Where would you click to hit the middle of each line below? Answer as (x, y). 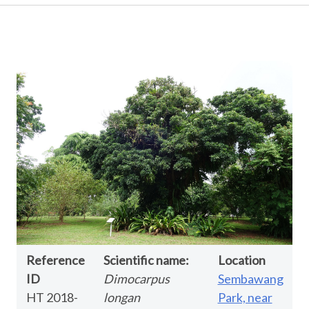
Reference (55, 260)
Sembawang (250, 278)
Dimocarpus (136, 278)
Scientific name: (146, 260)
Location (241, 260)
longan (121, 297)
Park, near (245, 297)
